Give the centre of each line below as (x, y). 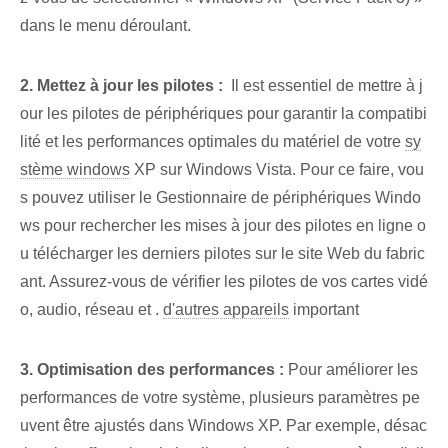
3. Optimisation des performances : (152, 370)
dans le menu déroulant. (105, 26)
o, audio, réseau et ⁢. (91, 310)
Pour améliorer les (351, 370)
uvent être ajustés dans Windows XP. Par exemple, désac (223, 426)
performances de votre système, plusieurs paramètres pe (220, 398)
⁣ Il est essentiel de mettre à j (323, 86)
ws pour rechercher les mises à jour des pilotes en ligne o (223, 226)
